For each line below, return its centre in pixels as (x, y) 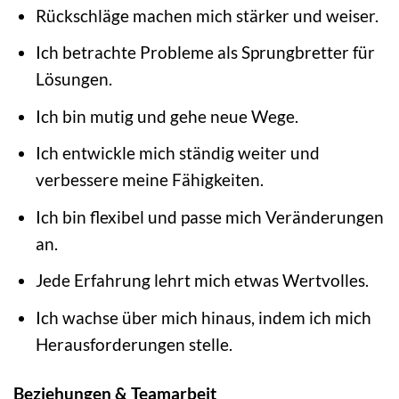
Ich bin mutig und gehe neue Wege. (167, 116)
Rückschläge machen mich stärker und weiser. (207, 15)
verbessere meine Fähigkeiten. (149, 180)
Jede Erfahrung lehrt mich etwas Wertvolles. (202, 281)
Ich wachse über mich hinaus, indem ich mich (203, 318)
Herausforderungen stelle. (134, 344)
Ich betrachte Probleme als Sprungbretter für (205, 53)
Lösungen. (73, 79)
